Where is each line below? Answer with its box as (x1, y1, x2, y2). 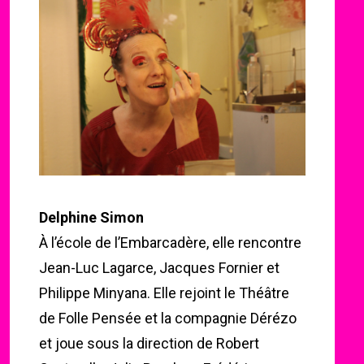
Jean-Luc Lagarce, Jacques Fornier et (39, 259, 279, 276)
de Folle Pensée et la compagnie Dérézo (39, 310, 297, 327)
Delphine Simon (39, 209, 144, 226)
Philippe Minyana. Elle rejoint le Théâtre (39, 284, 289, 301)
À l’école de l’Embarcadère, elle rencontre (39, 234, 301, 251)
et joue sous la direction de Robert (39, 335, 259, 352)
